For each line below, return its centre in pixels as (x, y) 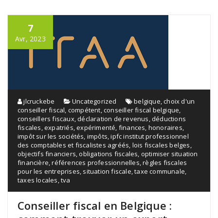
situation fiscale (107, 171)
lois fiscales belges (161, 145)
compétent (84, 110)
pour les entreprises (49, 171)
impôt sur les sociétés (51, 136)
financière (33, 162)
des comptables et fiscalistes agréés (73, 145)
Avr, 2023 (30, 38)
